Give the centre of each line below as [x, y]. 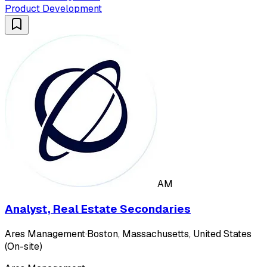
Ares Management [45, 234]
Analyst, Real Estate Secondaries [98, 209]
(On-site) [24, 246]
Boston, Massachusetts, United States [169, 234]
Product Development [53, 9]
